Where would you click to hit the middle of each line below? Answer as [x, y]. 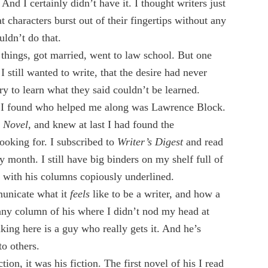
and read [203, 141]
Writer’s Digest [150, 141]
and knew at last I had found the [103, 124]
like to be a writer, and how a [155, 194]
